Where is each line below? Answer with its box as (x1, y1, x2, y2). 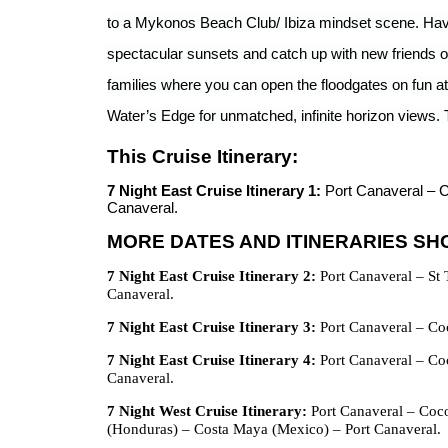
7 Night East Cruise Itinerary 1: (107, 182, 321, 199)
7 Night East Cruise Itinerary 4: (107, 352, 316, 368)
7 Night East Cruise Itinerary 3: (107, 319, 316, 335)
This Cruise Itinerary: (107, 146, 298, 167)
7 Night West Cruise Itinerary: (107, 403, 307, 419)
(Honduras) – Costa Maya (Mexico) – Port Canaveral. (107, 421, 441, 437)
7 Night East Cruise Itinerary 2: (107, 268, 316, 284)
